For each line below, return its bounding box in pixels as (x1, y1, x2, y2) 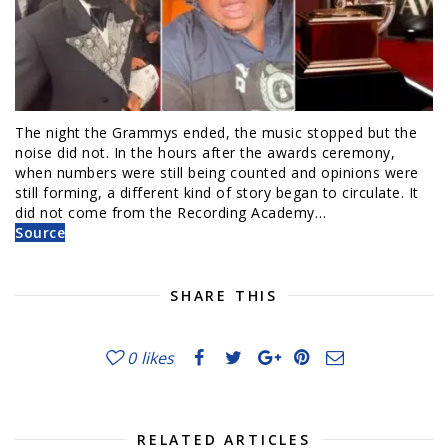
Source (15, 223, 65, 243)
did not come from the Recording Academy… (15, 203, 326, 223)
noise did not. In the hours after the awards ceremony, (15, 143, 395, 163)
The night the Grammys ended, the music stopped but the (15, 123, 417, 143)
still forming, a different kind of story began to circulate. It (15, 183, 419, 203)
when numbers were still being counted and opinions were (15, 163, 419, 183)
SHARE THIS (170, 286, 278, 306)
